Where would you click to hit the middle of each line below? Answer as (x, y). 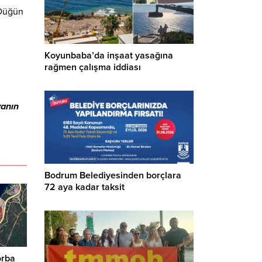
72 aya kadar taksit (85, 187)
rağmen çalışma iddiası (93, 68)
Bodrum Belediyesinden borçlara (113, 175)
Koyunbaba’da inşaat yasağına (109, 56)
